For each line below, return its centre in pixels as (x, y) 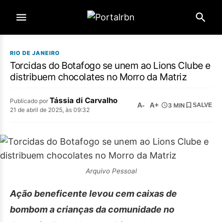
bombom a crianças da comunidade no (92, 209)
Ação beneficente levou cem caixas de (93, 194)
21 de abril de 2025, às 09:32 (50, 110)
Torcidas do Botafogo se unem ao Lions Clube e (110, 65)
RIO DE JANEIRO (35, 53)
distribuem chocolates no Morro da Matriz (98, 77)
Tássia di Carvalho (83, 100)
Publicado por (30, 101)
